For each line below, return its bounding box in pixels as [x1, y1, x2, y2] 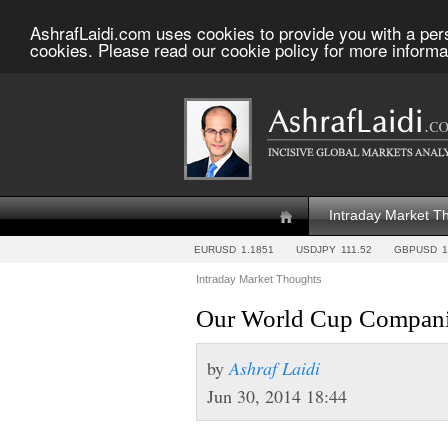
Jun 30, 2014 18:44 [207, 384, 347, 408]
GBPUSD [394, 244, 437, 255]
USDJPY [296, 244, 336, 255]
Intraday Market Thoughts [196, 273, 322, 285]
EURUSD [194, 244, 236, 255]
